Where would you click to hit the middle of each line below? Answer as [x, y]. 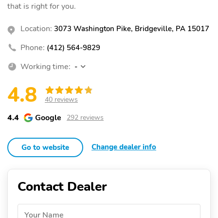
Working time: [45, 66]
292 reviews [85, 118]
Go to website [45, 147]
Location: [36, 28]
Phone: [33, 47]
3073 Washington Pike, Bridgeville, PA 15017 [132, 28]
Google [48, 118]
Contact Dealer [62, 186]
